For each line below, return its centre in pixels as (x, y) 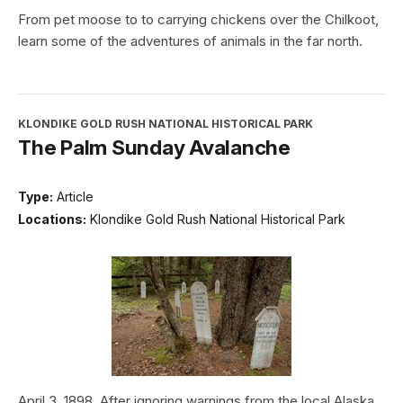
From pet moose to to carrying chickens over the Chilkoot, (198, 19)
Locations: (52, 219)
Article (75, 196)
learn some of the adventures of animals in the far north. (190, 40)
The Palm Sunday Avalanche (154, 147)
